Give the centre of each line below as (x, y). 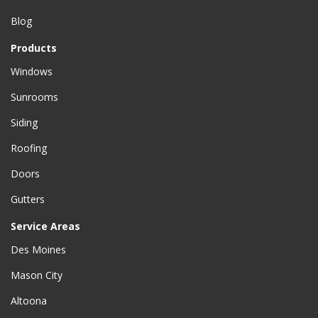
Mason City (37, 275)
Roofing (29, 148)
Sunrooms (34, 97)
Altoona (29, 301)
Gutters (28, 199)
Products (34, 48)
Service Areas (45, 226)
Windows (32, 72)
